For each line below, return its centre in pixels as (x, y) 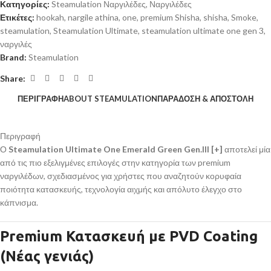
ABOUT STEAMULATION (110, 99)
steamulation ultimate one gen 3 (203, 31)
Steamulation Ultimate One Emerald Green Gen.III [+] (116, 149)
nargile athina (93, 18)
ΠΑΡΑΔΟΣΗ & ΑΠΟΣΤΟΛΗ (205, 99)
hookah (50, 18)
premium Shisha (170, 18)
